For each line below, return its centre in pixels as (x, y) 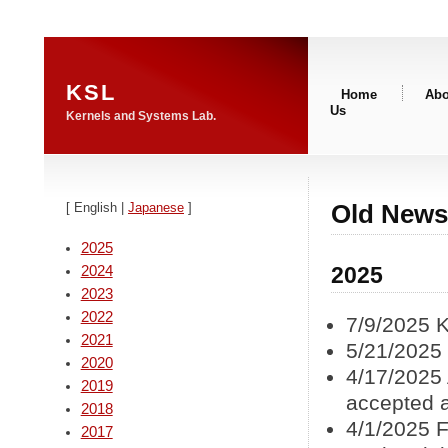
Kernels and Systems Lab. (141, 116)
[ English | (97, 207)
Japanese (156, 207)
